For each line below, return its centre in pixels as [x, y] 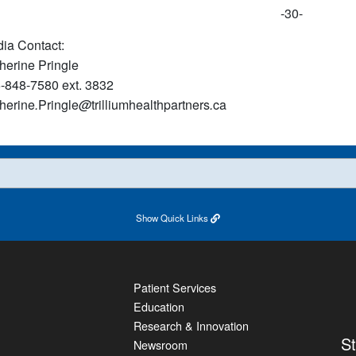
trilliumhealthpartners [151, 104]
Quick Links [184, 218]
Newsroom [161, 344]
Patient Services [175, 287]
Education [159, 306]
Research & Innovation [191, 325]
